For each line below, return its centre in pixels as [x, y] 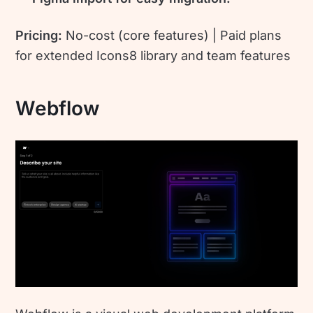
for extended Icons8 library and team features [153, 55]
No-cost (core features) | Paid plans [174, 35]
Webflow [58, 109]
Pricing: [41, 35]
